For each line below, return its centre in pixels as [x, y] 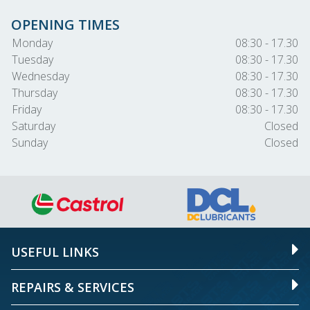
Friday [27, 109]
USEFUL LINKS [55, 252]
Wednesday [40, 76]
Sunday [30, 143]
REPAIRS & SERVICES [73, 287]
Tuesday [33, 60]
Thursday [35, 93]
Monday [32, 43]
